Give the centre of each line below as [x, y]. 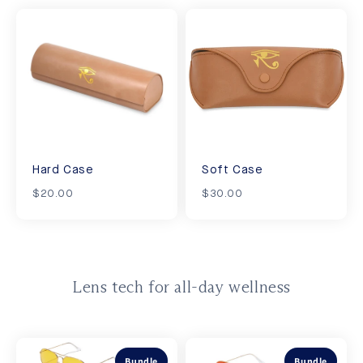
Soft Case [233, 170]
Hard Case [63, 170]
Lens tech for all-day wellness [181, 286]
